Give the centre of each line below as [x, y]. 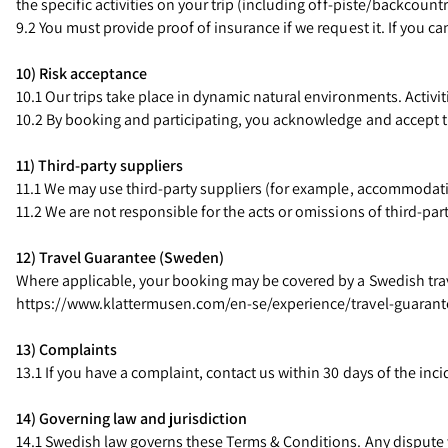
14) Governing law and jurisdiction [132, 418]
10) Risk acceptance [82, 73]
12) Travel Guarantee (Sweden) [120, 257]
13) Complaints [67, 349]
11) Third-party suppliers [100, 165]
